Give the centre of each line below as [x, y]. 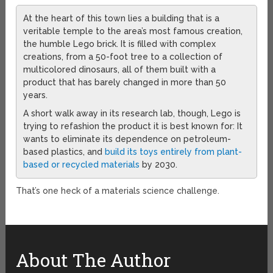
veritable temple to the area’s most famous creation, [133, 31]
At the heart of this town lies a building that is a [122, 19]
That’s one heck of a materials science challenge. [118, 191]
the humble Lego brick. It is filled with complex [120, 44]
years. [36, 95]
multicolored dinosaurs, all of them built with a [120, 70]
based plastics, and [64, 152]
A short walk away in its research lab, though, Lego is [132, 114]
